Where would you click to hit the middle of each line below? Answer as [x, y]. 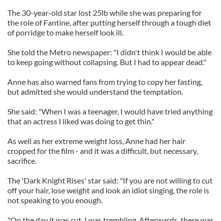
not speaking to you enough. [55, 200]
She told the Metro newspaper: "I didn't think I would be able [110, 52]
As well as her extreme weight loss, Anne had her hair [96, 141]
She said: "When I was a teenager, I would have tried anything [110, 111]
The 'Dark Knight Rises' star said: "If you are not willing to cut [110, 180]
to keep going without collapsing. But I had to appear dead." [107, 62]
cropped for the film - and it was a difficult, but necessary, [103, 151]
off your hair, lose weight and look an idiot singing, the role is [108, 190]
